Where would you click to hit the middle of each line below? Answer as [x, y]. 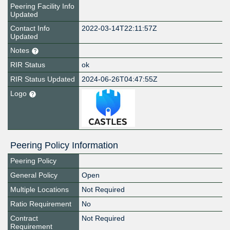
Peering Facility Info [42, 6]
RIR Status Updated [43, 79]
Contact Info [30, 28]
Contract [24, 218]
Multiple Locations [40, 190]
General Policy [34, 175]
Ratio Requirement [41, 204]
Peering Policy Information [64, 146]
